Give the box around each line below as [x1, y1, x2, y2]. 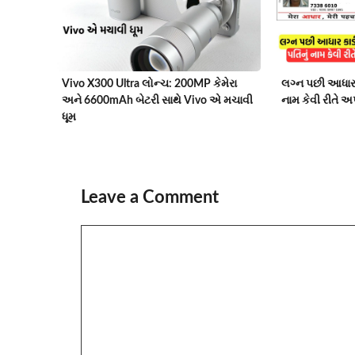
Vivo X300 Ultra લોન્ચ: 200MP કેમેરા [62, 78, 237, 90]
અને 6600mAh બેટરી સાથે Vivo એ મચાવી [62, 94, 253, 106]
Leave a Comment [81, 188, 219, 206]
